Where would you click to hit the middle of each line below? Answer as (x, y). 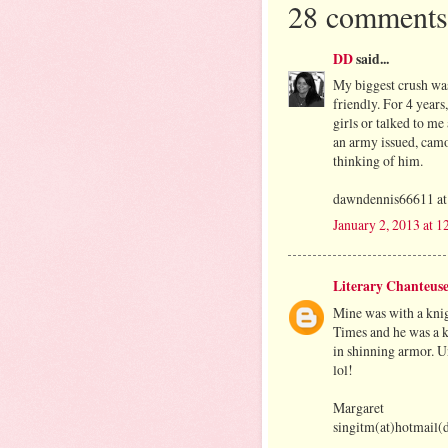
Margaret (358, 407)
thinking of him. (378, 161)
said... (371, 58)
